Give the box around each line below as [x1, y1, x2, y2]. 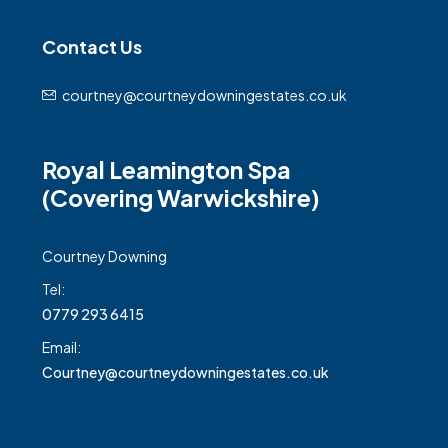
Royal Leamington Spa [42, 155, 291, 184]
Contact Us [42, 35, 142, 58]
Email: [42, 338, 81, 356]
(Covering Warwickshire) [42, 183, 324, 212]
